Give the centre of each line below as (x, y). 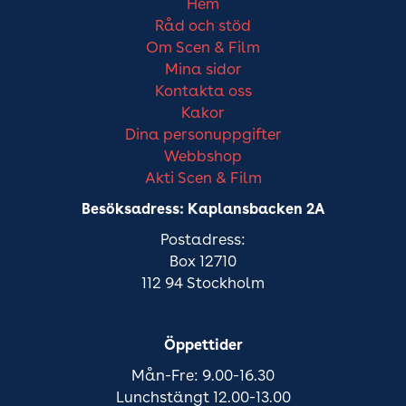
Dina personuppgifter (203, 135)
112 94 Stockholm (203, 284)
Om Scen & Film (203, 48)
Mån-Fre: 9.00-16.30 (203, 377)
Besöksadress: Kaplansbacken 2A (203, 210)
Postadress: (203, 241)
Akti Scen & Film (203, 179)
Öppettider (203, 346)
